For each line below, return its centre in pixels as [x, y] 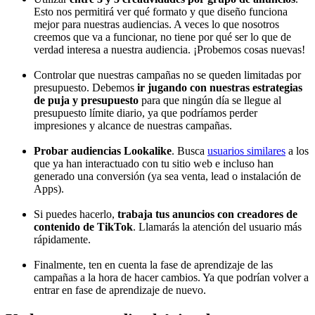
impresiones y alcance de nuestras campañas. [133, 125]
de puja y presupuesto [86, 100]
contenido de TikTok [83, 226]
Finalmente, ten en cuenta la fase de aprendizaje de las [153, 264]
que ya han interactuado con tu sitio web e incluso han [154, 163]
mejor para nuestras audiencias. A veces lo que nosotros [156, 24]
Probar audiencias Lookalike [103, 150]
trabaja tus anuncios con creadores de [207, 214]
